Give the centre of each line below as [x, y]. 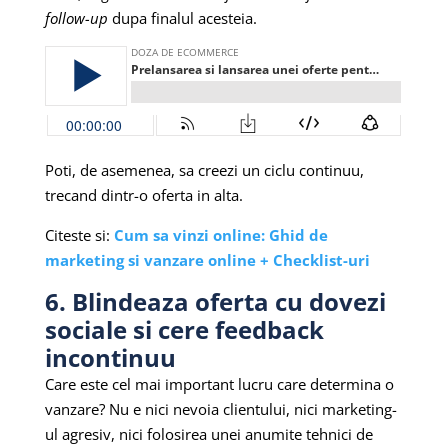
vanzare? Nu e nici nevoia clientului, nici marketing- [220, 408]
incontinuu [110, 357]
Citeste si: [79, 234]
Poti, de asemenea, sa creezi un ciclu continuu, [204, 169]
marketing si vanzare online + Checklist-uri [207, 259]
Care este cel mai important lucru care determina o [219, 383]
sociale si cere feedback [184, 329]
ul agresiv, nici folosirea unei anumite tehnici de [208, 433]
